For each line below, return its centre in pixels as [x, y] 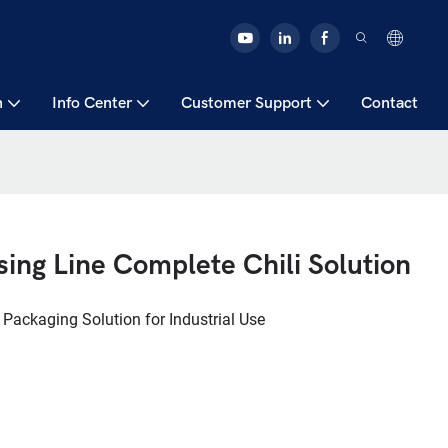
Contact [389, 103]
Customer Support [246, 103]
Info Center [92, 103]
